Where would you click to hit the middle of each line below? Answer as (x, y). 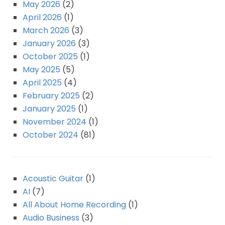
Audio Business (51, 218)
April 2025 (42, 83)
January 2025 (49, 109)
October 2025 (50, 57)
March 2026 (46, 31)
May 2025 (41, 70)
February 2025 (51, 96)
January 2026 (49, 44)
